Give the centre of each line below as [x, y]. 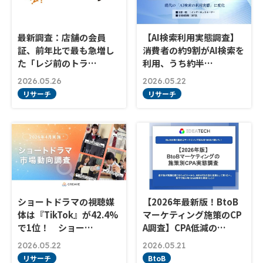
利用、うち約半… [178, 63]
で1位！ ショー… [55, 227]
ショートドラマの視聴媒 [66, 201]
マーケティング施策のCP [193, 214]
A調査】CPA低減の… [185, 227]
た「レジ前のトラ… [57, 63]
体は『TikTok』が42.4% [68, 214]
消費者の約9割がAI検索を [194, 50]
